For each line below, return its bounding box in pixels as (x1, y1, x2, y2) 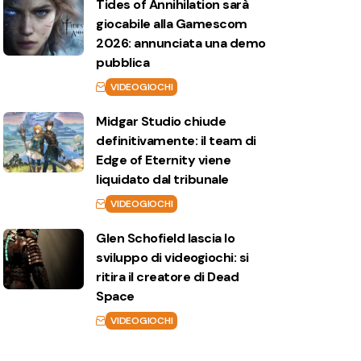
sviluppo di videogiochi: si (96, 249, 249, 266)
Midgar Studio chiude (96, 113, 226, 130)
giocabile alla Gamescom (96, 15, 247, 32)
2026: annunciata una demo (96, 35, 266, 52)
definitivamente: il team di (96, 132, 256, 149)
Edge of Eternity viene (96, 151, 231, 168)
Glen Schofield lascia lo (96, 230, 235, 247)
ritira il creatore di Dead (96, 268, 239, 285)
